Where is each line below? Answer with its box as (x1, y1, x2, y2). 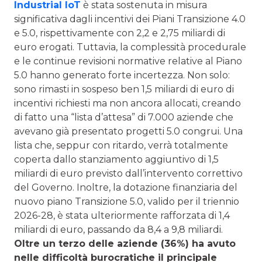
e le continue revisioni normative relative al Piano (14, 55, 242, 67)
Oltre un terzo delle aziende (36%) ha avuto (14, 237, 236, 249)
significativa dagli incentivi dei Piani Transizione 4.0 (14, 13, 246, 25)
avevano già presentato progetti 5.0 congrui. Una (14, 125, 243, 137)
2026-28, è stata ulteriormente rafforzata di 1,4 (14, 209, 230, 221)
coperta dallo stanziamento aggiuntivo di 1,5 (14, 153, 219, 165)
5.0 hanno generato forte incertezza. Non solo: (14, 69, 230, 81)
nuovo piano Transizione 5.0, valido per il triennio (14, 195, 239, 207)
